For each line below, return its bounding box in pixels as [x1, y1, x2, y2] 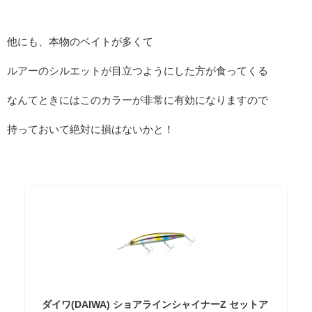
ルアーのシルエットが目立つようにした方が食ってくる [7, 65, 268, 77]
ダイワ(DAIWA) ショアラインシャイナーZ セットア [41, 299, 268, 311]
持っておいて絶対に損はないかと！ [7, 123, 174, 136]
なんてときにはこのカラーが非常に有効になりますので [7, 94, 268, 107]
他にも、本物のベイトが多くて [7, 36, 153, 48]
